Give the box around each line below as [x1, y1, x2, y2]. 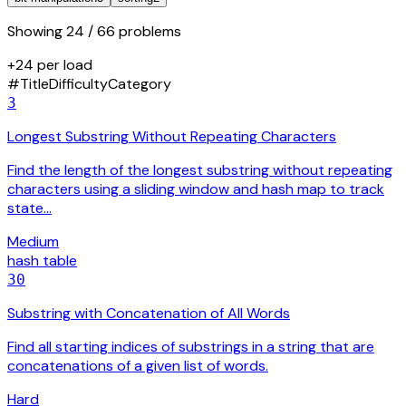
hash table [7, 251, 77, 271]
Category [108, 74, 171, 94]
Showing [7, 22, 66, 42]
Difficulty [49, 74, 108, 94]
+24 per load [7, 55, 92, 75]
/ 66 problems [84, 22, 181, 42]
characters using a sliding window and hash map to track [7, 179, 384, 199]
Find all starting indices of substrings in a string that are [7, 337, 374, 357]
